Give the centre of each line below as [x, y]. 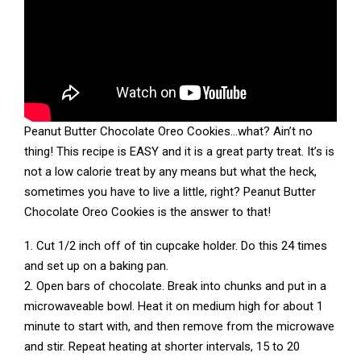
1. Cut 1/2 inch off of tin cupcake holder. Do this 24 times [176, 245]
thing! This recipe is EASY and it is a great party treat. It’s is [179, 151]
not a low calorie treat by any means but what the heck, [170, 171]
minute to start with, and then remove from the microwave [179, 326]
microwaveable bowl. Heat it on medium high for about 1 [174, 306]
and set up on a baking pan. [96, 266]
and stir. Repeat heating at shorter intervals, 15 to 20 [162, 346]
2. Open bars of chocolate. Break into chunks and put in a [175, 286]
